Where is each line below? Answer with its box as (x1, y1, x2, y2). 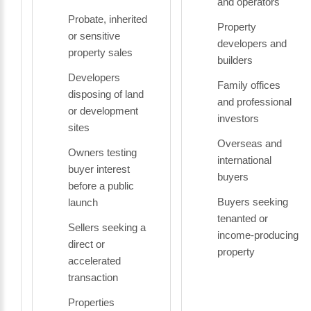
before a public (68, 180, 134, 192)
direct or (68, 238, 105, 250)
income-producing (217, 229, 299, 241)
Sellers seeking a (68, 221, 146, 233)
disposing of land (68, 88, 144, 100)
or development (68, 105, 138, 117)
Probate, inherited (68, 13, 147, 25)
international (217, 154, 271, 166)
